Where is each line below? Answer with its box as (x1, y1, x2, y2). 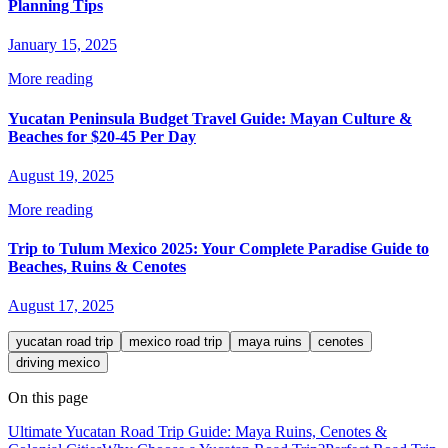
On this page (8, 389, 88, 407)
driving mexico (16, 355, 100, 371)
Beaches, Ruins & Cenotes (8, 258, 186, 276)
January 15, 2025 (8, 36, 117, 54)
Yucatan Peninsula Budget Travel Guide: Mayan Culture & (8, 109, 412, 127)
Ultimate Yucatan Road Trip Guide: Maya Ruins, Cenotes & (8, 423, 387, 441)
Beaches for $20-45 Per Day (8, 127, 196, 145)
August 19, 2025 (8, 166, 114, 184)
